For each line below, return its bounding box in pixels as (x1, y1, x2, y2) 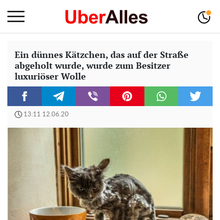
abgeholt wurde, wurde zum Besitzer (15, 59, 170, 71)
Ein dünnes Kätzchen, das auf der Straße (15, 49, 189, 60)
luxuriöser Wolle (15, 70, 86, 82)
